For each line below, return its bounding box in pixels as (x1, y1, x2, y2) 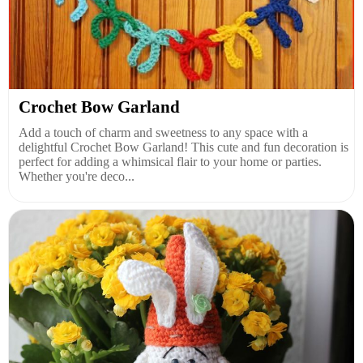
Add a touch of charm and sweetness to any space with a (19, 126, 308, 140)
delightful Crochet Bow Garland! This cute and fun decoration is (19, 140, 348, 155)
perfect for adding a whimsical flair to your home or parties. (19, 155, 322, 169)
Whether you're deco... (19, 169, 135, 184)
